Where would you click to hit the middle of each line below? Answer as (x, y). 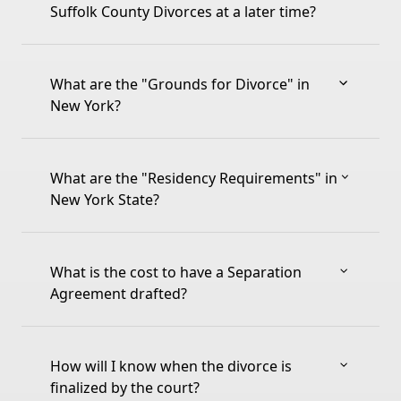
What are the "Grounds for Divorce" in (180, 85)
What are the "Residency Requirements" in (194, 179)
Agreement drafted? (119, 294)
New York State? (105, 200)
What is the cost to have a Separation (176, 273)
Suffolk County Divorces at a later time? (183, 12)
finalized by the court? (125, 388)
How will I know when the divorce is (171, 367)
